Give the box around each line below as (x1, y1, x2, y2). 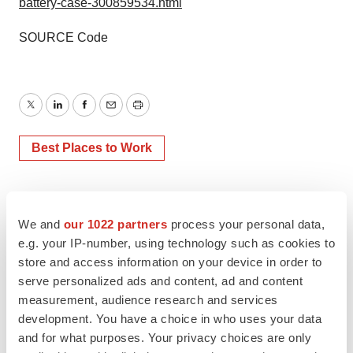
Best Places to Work (32, 140, 152, 154)
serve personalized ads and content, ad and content (18, 273, 303, 288)
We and (18, 217, 64, 231)
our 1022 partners (63, 217, 167, 231)
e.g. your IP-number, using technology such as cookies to (18, 236, 335, 250)
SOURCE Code (19, 30, 108, 44)
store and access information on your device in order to (18, 255, 322, 269)
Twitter (29, 107, 67, 121)
